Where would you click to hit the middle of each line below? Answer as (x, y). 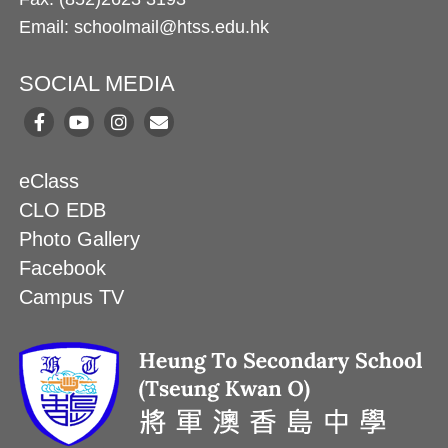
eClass (49, 181)
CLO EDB (63, 210)
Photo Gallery (80, 239)
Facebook (63, 268)
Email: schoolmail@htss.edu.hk (144, 27)
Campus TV (72, 297)
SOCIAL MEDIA (97, 84)
